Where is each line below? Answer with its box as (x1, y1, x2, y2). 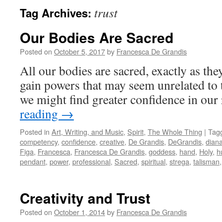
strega (169, 156, 189, 166)
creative (100, 136, 124, 147)
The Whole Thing (148, 126, 202, 137)
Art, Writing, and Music (52, 126, 123, 137)
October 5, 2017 (54, 46, 105, 56)
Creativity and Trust (20, 188, 150, 208)
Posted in (20, 126, 50, 137)
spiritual (141, 156, 166, 166)
